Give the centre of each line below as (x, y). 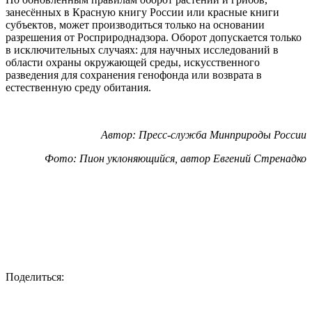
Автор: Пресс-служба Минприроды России (204, 135)
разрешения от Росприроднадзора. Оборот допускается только (154, 38)
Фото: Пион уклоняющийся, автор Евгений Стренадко (175, 159)
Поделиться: (35, 277)
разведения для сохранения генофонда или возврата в (134, 75)
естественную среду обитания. (78, 88)
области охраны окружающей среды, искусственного (133, 63)
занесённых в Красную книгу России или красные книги (142, 13)
